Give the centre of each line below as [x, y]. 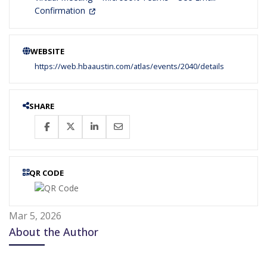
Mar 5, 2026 [35, 215]
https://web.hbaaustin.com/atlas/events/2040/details [129, 66]
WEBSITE [47, 51]
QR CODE [46, 173]
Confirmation [61, 10]
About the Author [54, 232]
